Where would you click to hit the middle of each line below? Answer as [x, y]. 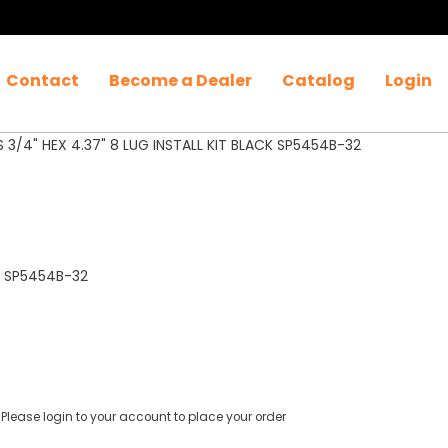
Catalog [318, 80]
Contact [42, 80]
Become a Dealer [180, 80]
